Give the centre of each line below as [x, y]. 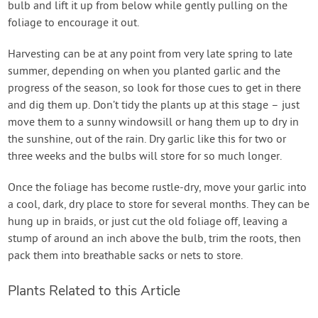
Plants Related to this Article [94, 291]
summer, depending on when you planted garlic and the [144, 71]
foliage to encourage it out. [74, 23]
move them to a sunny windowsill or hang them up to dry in [154, 122]
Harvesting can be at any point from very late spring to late [150, 54]
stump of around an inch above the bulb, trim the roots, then [155, 239]
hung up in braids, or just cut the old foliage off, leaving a [148, 222]
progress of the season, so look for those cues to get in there [155, 88]
